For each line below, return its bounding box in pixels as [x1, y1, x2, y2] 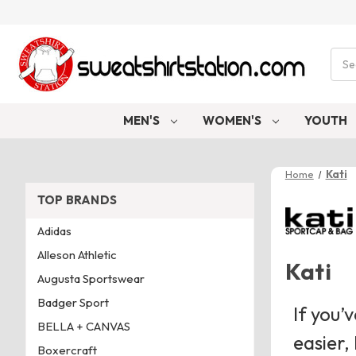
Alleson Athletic [37, 246, 117, 262]
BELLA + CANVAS [37, 318, 130, 334]
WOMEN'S [203, 112, 265, 128]
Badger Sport [37, 294, 109, 310]
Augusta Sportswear [37, 270, 145, 286]
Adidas [37, 222, 72, 238]
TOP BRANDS [37, 192, 117, 208]
